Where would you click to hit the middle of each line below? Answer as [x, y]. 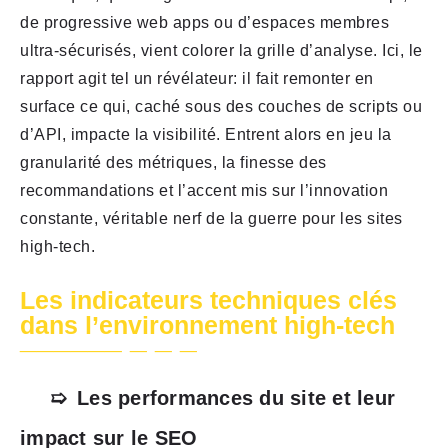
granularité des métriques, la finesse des [173, 163]
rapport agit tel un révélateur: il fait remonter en [197, 79]
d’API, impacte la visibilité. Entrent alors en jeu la [206, 135]
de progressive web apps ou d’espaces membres [204, 23]
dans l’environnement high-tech [207, 325]
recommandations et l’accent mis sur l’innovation [204, 191]
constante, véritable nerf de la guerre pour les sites [211, 219]
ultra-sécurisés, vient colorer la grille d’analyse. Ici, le [221, 51]
